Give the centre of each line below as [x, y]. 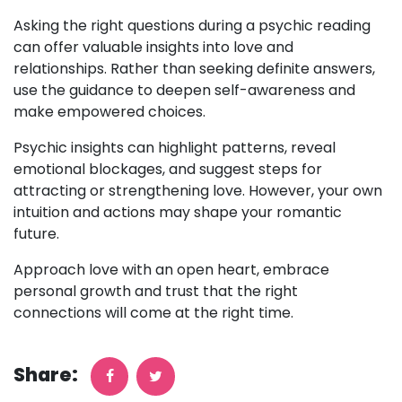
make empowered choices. [109, 112]
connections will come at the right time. [153, 313]
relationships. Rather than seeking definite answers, [194, 69]
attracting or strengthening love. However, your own [198, 191]
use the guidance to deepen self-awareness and [184, 90]
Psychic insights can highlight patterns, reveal [175, 148]
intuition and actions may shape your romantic [178, 212]
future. [36, 234]
